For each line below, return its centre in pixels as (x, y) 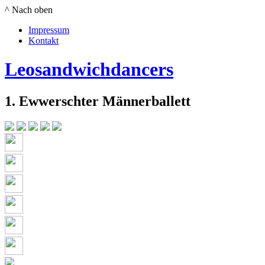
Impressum (49, 30)
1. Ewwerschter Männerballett (98, 101)
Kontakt (43, 41)
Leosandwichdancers (89, 70)
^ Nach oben (29, 10)
